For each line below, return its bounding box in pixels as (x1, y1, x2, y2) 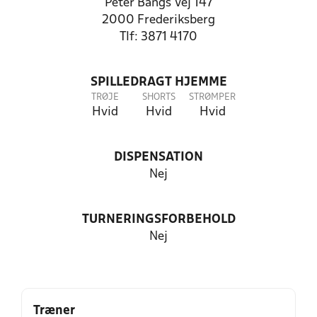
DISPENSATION (114, 151, 203, 163)
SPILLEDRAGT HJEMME (90, 76, 227, 88)
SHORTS (142, 93, 175, 102)
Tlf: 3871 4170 (120, 31, 197, 43)
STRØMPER (189, 93, 236, 102)
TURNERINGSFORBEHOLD (81, 214, 236, 226)
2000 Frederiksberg (102, 14, 215, 26)
